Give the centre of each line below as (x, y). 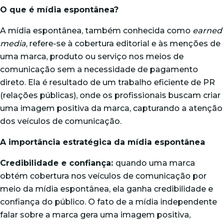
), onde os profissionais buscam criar (147, 95)
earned (207, 31)
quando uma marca (155, 163)
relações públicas (38, 95)
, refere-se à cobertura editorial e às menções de (123, 44)
